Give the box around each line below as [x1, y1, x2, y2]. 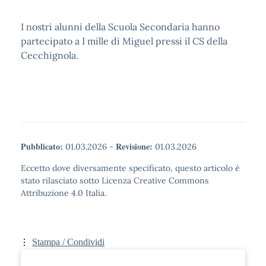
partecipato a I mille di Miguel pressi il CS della [21, 35, 227, 47]
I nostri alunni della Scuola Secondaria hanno [21, 21, 220, 33]
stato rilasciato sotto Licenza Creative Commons [21, 175, 209, 186]
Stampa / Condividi [32, 237, 104, 248]
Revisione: [116, 140, 153, 153]
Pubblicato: [21, 140, 63, 153]
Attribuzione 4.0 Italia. [21, 188, 106, 199]
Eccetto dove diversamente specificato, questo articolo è [21, 163, 240, 174]
